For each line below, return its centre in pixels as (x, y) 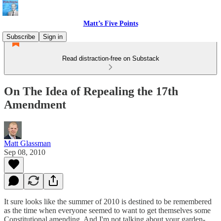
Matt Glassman (27, 143)
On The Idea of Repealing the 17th (91, 91)
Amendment (35, 104)
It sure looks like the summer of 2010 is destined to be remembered (108, 201)
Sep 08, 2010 (25, 152)
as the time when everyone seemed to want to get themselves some (107, 210)
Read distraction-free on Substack (110, 58)
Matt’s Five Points (110, 23)
